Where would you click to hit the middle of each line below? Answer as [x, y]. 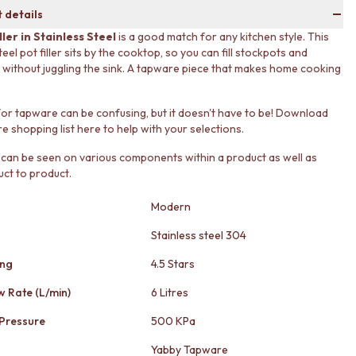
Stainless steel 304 [199, 235]
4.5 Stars [173, 264]
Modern [171, 207]
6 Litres [170, 292]
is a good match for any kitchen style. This [222, 37]
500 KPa [173, 321]
